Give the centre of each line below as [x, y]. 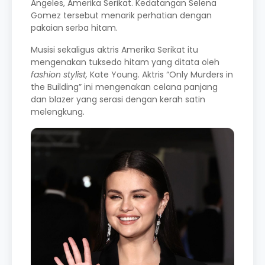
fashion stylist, [59, 75]
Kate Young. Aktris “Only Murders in [160, 75]
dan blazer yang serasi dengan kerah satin [118, 100]
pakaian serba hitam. [74, 28]
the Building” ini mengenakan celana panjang [124, 87]
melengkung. [58, 112]
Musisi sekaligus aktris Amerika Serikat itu [114, 50]
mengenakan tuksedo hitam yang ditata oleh [125, 62]
